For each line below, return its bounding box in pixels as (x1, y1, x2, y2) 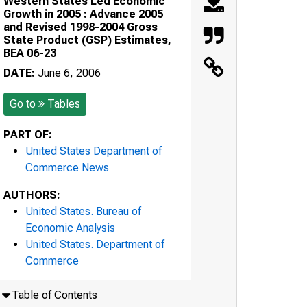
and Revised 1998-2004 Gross (3, 20, 158, 34)
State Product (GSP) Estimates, (3, 33, 171, 47)
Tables (47, 97, 80, 110)
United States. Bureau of (25, 204, 141, 218)
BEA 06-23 (3, 46, 56, 60)
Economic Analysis (25, 221, 115, 234)
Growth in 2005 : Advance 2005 (3, 7, 163, 21)
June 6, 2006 (35, 66, 101, 79)
